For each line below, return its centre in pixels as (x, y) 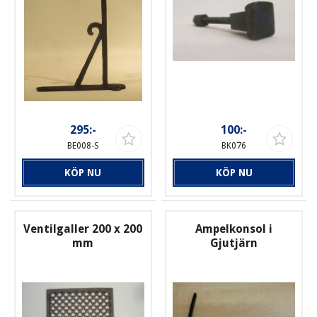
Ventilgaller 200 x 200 (83, 229)
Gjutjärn (234, 243)
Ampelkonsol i (234, 229)
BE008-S (83, 146)
